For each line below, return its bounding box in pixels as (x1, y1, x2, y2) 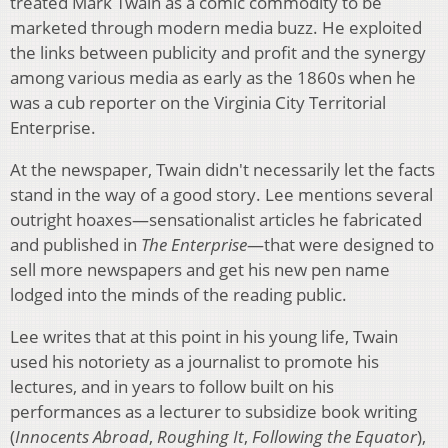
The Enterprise (141, 233, 247, 257)
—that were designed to (247, 233, 434, 257)
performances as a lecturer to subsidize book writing (10, 400, 417, 424)
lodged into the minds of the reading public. (10, 283, 347, 307)
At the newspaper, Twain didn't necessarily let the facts (10, 158, 435, 182)
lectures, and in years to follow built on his (10, 375, 334, 399)
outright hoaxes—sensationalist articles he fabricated (10, 208, 422, 232)
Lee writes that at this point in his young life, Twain (10, 325, 398, 349)
